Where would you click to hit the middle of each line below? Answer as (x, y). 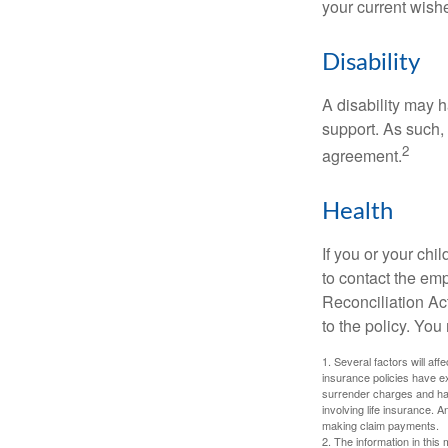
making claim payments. (380, 424)
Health (357, 211)
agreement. (362, 155)
